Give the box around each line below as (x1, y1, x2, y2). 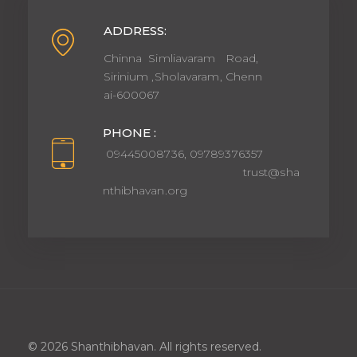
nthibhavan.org (102, 183, 194, 198)
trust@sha (102, 165, 300, 180)
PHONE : (102, 124, 156, 140)
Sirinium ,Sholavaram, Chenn (103, 69, 263, 84)
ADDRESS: (103, 22, 167, 38)
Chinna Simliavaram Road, (103, 50, 259, 65)
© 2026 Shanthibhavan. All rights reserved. (28, 339, 261, 355)
